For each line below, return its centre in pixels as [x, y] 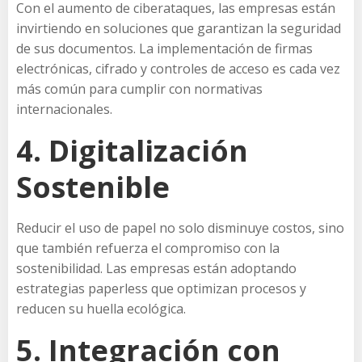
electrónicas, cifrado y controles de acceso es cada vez [178, 68]
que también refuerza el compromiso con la [148, 248]
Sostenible [93, 187]
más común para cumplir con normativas [139, 88]
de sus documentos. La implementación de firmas [164, 48]
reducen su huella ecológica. [101, 308]
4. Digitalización [132, 150]
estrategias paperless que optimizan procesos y [161, 288]
